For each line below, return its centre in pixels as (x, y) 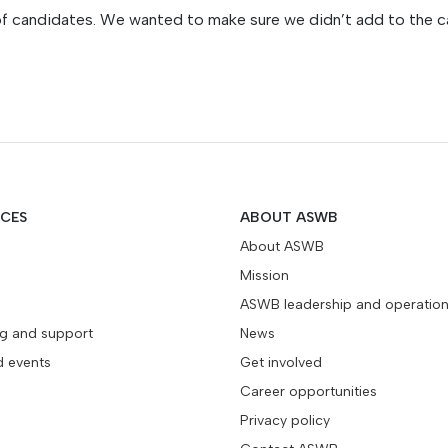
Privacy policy (285, 420)
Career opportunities (308, 391)
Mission (264, 275)
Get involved (281, 362)
